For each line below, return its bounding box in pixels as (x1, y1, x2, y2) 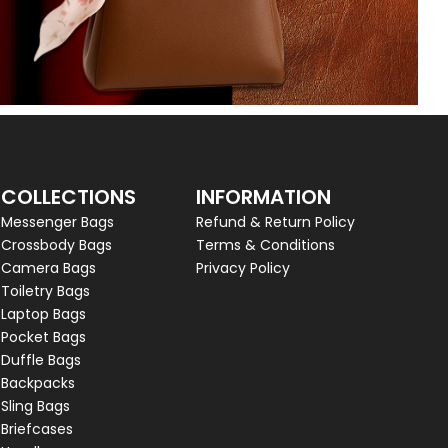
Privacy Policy (195, 258, 290, 279)
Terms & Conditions (195, 235, 335, 256)
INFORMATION (195, 183, 331, 212)
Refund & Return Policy (195, 212, 355, 233)
